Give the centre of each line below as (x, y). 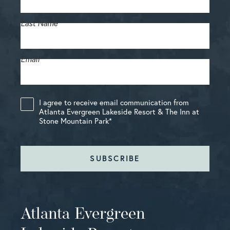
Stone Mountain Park (74, 121)
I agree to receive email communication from (114, 102)
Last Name (39, 23)
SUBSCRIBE (115, 159)
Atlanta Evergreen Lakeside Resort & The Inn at (119, 112)
